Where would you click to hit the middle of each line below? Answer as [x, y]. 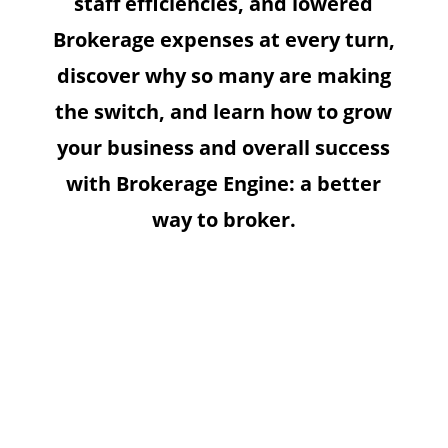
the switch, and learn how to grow [224, 112]
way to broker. [223, 220]
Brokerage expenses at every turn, [223, 40]
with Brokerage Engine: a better [224, 184]
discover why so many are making [223, 76]
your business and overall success [224, 148]
